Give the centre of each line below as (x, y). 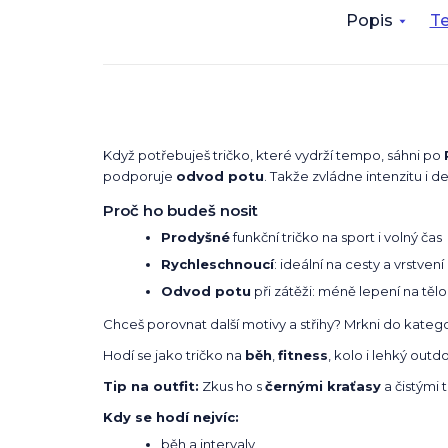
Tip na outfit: (151, 385)
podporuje (139, 175)
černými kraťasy (323, 385)
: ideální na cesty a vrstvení (359, 263)
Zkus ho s (232, 385)
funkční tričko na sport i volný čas (336, 236)
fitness (303, 354)
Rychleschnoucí (217, 263)
